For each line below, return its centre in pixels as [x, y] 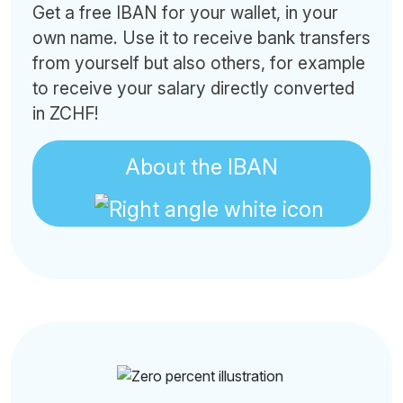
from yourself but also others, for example [199, 63]
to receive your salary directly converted [193, 88]
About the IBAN [201, 167]
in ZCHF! [66, 113]
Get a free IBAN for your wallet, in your [185, 13]
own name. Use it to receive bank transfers [201, 38]
